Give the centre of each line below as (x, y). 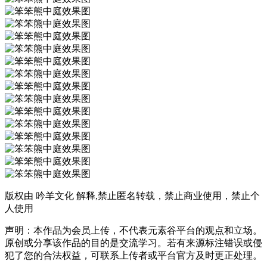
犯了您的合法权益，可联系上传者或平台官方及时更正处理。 (133, 255)
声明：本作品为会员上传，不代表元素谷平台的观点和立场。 (133, 230)
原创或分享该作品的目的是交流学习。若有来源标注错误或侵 (133, 243)
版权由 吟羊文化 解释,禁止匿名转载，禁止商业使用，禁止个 (132, 195)
